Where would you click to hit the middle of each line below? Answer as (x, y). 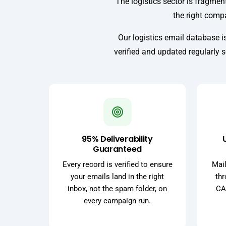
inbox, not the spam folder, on (117, 189)
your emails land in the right (117, 177)
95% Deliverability (117, 139)
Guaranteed (117, 149)
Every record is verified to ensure (117, 165)
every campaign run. (117, 201)
